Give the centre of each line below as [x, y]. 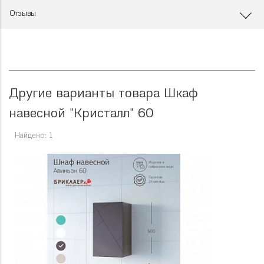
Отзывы [23, 14]
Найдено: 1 [34, 136]
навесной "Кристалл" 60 [81, 114]
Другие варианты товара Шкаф [103, 94]
